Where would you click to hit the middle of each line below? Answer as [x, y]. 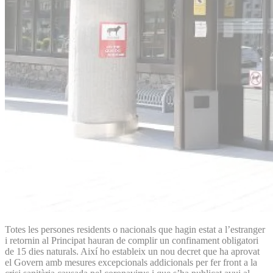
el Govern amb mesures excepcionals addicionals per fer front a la [131, 262]
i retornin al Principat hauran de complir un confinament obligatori [132, 240]
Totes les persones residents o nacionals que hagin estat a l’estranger [135, 229]
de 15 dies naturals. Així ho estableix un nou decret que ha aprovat [132, 251]
